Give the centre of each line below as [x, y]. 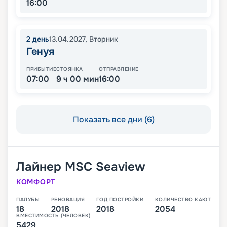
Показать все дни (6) [113, 120]
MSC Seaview [105, 167]
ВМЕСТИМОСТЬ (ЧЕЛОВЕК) [53, 216]
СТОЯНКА [70, 69]
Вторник [104, 39]
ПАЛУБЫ [28, 200]
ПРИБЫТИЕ [41, 69]
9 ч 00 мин [78, 79]
